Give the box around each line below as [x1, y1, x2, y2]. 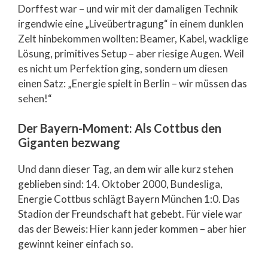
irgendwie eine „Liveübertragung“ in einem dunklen [18, 17, 243, 30]
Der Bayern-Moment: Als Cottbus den [18, 121, 221, 135]
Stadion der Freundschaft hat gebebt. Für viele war [18, 208, 242, 220]
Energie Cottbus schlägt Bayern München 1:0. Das [18, 193, 240, 205]
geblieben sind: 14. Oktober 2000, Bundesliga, [18, 178, 223, 190]
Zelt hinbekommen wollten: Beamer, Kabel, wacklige [18, 32, 248, 45]
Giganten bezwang [18, 135, 120, 150]
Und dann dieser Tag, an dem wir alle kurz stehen [18, 163, 233, 175]
